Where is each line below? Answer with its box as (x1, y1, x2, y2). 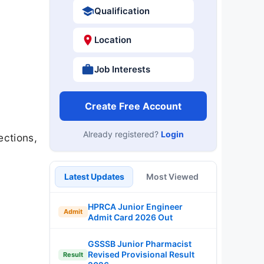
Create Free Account (85, 100, 181, 112)
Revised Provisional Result (88, 249, 194, 259)
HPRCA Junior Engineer (88, 201, 183, 212)
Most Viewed (146, 171, 199, 181)
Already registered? (82, 128, 161, 139)
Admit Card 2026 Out (88, 212, 173, 222)
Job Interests (94, 63, 150, 75)
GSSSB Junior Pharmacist (88, 239, 192, 249)
